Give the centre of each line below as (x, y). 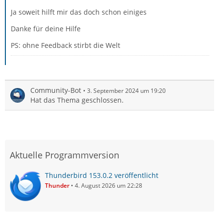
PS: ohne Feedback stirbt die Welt (66, 45)
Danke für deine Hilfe (46, 29)
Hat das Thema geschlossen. (77, 100)
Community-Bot (56, 90)
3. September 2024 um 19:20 (126, 91)
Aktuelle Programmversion (65, 155)
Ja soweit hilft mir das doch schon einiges (79, 12)
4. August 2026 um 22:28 (109, 186)
